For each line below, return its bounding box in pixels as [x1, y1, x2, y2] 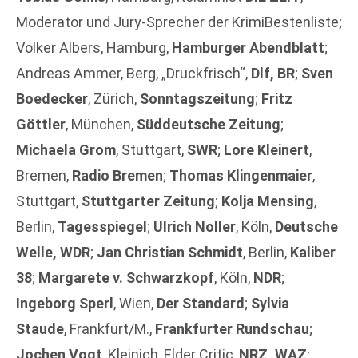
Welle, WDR [16, 244, 90, 261]
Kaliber [290, 244, 336, 261]
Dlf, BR [251, 65, 295, 82]
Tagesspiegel [58, 218, 147, 236]
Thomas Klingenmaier [169, 167, 312, 185]
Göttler [16, 116, 66, 133]
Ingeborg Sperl [16, 295, 113, 312]
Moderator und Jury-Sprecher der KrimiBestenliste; [16, 14, 342, 31]
